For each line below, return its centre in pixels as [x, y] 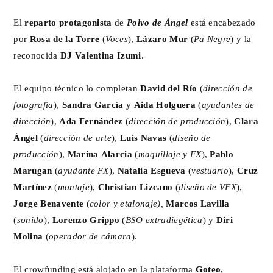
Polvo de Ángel [158, 22]
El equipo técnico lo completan [77, 88]
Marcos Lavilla [198, 203]
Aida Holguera [165, 105]
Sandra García [93, 105]
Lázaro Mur [162, 39]
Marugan [33, 170]
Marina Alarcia [100, 154]
